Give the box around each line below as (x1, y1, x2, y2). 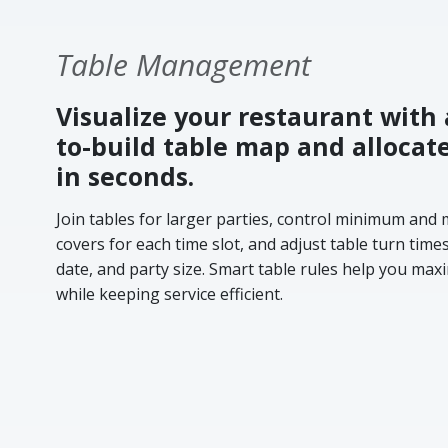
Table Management (56, 44, 311, 86)
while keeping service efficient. (56, 283, 283, 306)
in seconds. (56, 159, 194, 194)
